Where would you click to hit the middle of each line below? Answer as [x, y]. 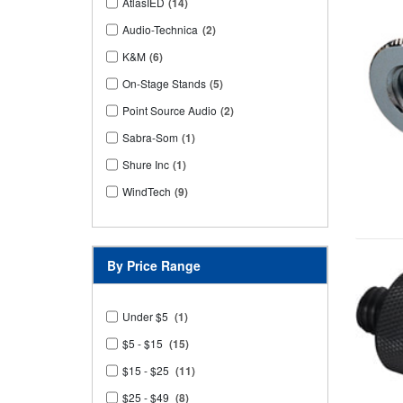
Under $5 [145, 317]
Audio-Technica [161, 30]
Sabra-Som [150, 138]
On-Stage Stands [164, 84]
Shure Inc [146, 165]
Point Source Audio [170, 111]
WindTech [147, 192]
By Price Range [154, 266]
